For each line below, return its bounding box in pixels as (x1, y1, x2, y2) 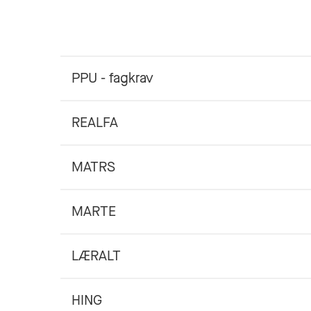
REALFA (72, 113, 118, 132)
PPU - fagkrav (72, 69, 153, 87)
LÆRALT (72, 246, 121, 265)
